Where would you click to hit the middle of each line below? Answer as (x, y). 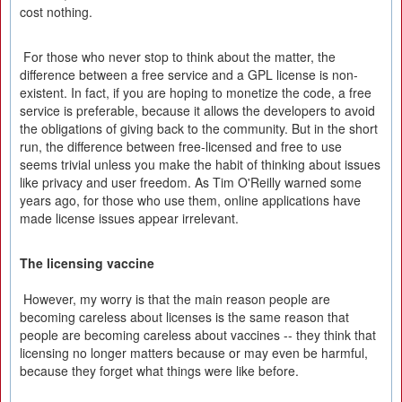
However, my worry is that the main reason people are (175, 299)
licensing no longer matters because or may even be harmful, (194, 353)
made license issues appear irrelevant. (129, 218)
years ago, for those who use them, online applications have (190, 200)
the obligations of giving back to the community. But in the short (199, 128)
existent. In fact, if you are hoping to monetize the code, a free (196, 92)
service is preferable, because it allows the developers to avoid (197, 110)
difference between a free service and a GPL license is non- (189, 74)
